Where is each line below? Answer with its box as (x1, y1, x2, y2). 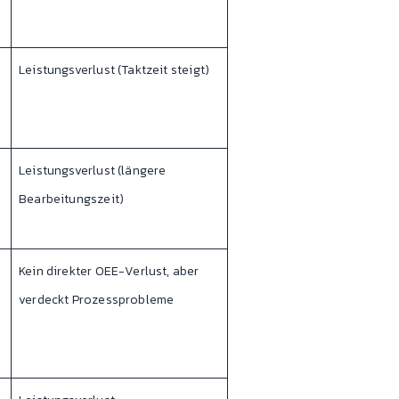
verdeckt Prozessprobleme (19, 290, 175, 310)
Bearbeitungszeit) (19, 190, 125, 209)
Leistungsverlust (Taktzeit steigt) (19, 61, 210, 80)
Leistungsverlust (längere (19, 161, 167, 181)
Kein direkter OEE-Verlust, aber (19, 262, 199, 281)
